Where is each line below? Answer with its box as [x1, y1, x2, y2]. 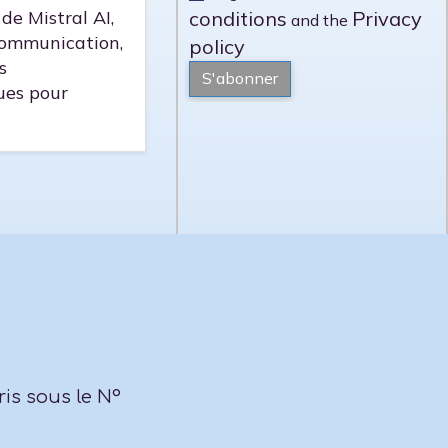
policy [188, 34, 245, 59]
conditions [188, 6, 287, 31]
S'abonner [201, 68, 278, 88]
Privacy [351, 6, 422, 31]
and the [286, 10, 352, 30]
